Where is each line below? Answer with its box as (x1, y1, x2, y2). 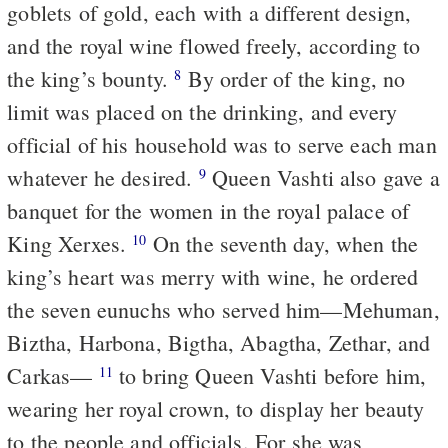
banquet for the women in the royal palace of (7, 195, 410, 225)
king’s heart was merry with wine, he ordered (7, 261, 419, 291)
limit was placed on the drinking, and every (7, 96, 398, 126)
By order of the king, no (181, 63, 406, 93)
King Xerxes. (7, 228, 133, 258)
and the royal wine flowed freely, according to (7, 30, 421, 60)
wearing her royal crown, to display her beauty (7, 393, 425, 423)
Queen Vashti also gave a (205, 162, 440, 192)
